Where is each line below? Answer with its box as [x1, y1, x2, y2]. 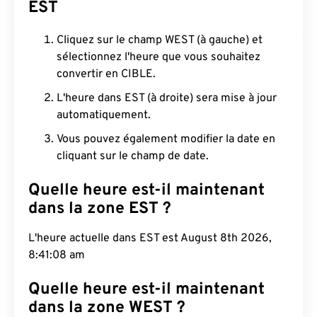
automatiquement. [57, 108, 151, 122]
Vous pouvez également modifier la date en [57, 132, 275, 146]
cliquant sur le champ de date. [57, 149, 209, 163]
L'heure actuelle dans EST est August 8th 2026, [28, 231, 272, 246]
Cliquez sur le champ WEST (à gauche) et [57, 33, 263, 47]
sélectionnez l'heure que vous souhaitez [57, 50, 260, 64]
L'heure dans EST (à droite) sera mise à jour [57, 91, 277, 105]
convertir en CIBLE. [57, 67, 156, 81]
